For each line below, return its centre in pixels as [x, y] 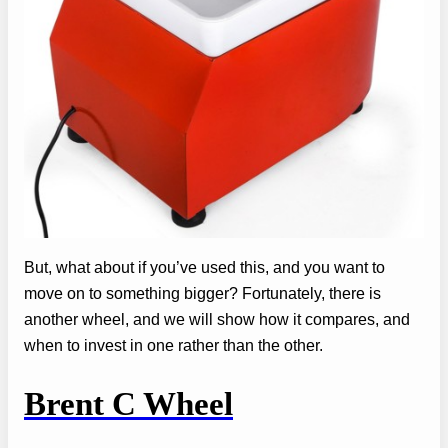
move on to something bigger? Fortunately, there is [202, 293]
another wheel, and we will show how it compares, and [217, 319]
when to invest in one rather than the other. [173, 345]
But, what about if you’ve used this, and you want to [204, 267]
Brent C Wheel [128, 404]
